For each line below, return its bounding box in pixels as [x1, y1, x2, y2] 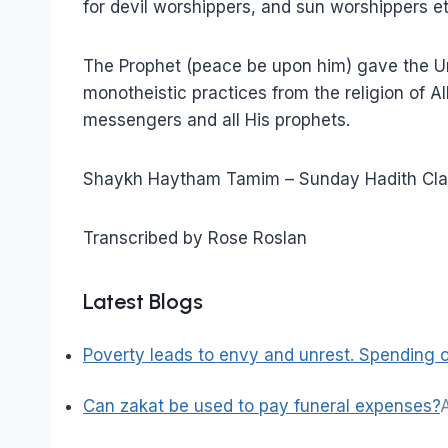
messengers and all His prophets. [83, 109, 350, 130]
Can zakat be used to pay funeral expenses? [83, 395, 440, 416]
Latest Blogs [83, 287, 203, 315]
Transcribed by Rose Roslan [83, 227, 307, 248]
